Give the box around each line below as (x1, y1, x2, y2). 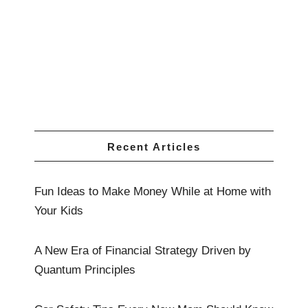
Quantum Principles (34, 263, 135, 276)
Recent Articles (107, 140, 201, 153)
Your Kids (34, 203, 83, 217)
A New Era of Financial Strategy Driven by (34, 243, 251, 257)
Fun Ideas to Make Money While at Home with (34, 184, 271, 198)
